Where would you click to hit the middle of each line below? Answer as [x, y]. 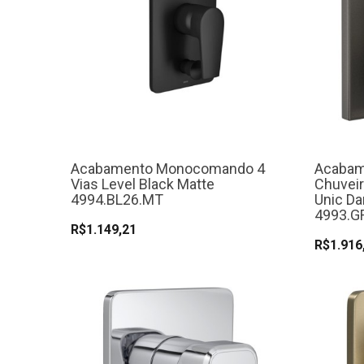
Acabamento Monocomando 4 [168, 169]
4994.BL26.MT [117, 200]
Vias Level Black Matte [143, 184]
